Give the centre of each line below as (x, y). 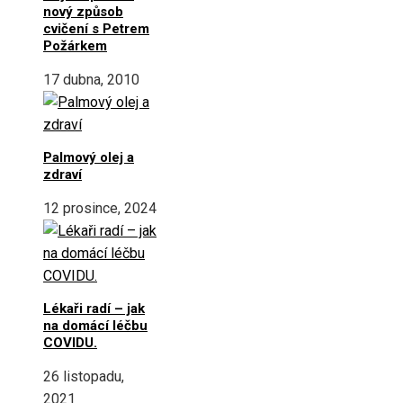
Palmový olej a (89, 157)
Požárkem (75, 45)
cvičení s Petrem (96, 28)
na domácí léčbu (95, 325)
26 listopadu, (84, 376)
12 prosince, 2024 (100, 208)
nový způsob (83, 11)
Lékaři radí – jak (94, 308)
